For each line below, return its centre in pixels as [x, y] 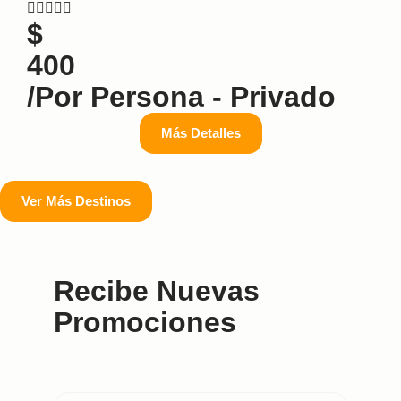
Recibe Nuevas [157, 290]
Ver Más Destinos [76, 200]
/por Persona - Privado [181, 96]
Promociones [145, 322]
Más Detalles [200, 132]
